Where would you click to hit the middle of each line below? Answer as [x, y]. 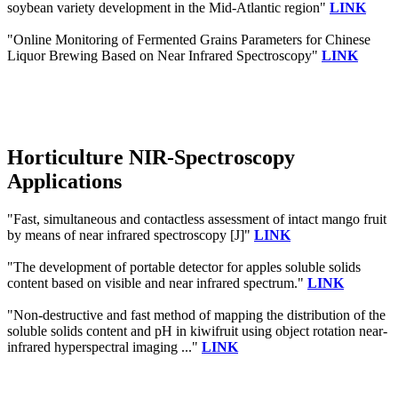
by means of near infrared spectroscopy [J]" [131, 235]
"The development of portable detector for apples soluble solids [184, 267]
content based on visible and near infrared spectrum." [157, 283]
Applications [64, 181]
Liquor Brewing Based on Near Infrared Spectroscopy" [164, 55]
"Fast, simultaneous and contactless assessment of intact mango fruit [197, 219]
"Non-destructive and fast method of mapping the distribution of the [196, 314]
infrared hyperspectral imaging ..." [104, 346]
